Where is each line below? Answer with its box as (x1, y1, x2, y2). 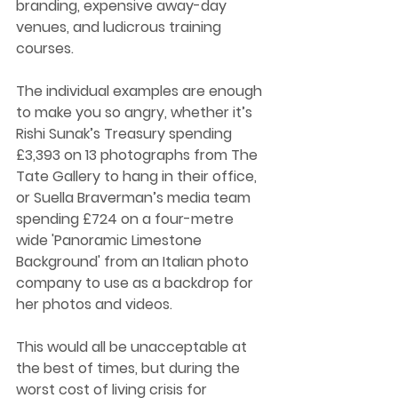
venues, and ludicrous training (16, 16, 225, 37)
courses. (16, 37, 77, 59)
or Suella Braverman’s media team (16, 187, 254, 208)
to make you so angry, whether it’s (16, 101, 256, 123)
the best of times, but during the (16, 357, 243, 378)
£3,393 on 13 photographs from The (16, 144, 261, 165)
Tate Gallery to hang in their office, (16, 165, 260, 187)
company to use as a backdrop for (16, 272, 257, 293)
